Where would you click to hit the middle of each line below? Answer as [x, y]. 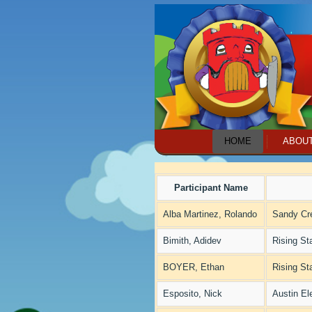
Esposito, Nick [193, 294]
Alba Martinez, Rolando [210, 214]
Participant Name [211, 188]
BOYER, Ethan [194, 267]
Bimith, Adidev [192, 241]
